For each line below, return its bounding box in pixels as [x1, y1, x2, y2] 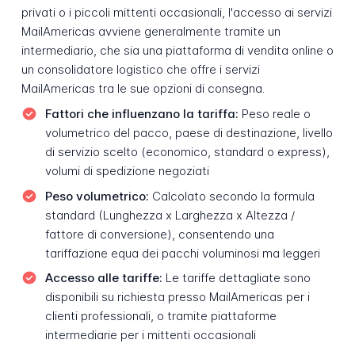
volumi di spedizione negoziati [44, 162, 209, 178]
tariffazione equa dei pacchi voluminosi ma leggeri [44, 245, 320, 261]
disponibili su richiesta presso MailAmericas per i [44, 289, 310, 305]
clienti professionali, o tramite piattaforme [44, 308, 277, 324]
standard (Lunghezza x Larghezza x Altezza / [44, 207, 295, 223]
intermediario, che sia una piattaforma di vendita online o [21, 43, 334, 59]
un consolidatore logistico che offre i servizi [21, 62, 260, 78]
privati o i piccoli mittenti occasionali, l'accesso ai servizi [21, 5, 332, 21]
